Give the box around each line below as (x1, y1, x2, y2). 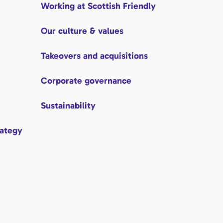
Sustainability (41, 100, 96, 111)
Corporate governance (41, 75, 131, 86)
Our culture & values (41, 25, 123, 36)
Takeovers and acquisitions (41, 50, 148, 61)
